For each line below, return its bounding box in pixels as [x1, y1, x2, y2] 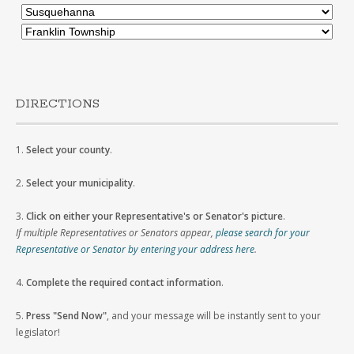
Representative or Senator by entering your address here [16, 243, 254, 257]
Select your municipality [26, 176, 133, 190]
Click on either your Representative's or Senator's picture [26, 209, 283, 224]
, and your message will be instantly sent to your [107, 309, 321, 323]
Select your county [26, 143, 110, 157]
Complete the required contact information [26, 276, 221, 290]
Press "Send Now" [26, 309, 107, 323]
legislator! [16, 326, 60, 340]
